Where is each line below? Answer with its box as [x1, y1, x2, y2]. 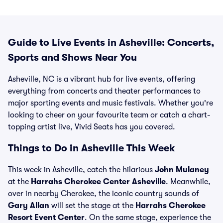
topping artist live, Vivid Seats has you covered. [8, 122, 175, 131]
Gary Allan [8, 201, 49, 210]
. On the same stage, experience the [85, 213, 211, 222]
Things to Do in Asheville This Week [8, 142, 175, 154]
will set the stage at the [49, 201, 135, 210]
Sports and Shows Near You [8, 52, 137, 63]
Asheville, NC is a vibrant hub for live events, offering [8, 75, 195, 84]
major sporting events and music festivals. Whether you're [8, 99, 213, 108]
